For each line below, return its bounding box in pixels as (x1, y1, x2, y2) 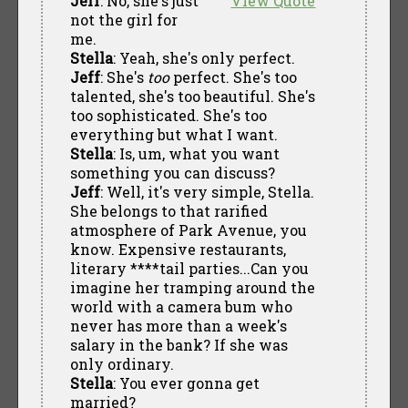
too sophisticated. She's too (69, 105, 267, 125)
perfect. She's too (168, 66, 297, 87)
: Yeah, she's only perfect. (112, 47, 295, 67)
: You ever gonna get (112, 372, 260, 393)
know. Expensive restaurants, (69, 239, 286, 259)
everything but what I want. (69, 124, 278, 144)
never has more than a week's (69, 315, 287, 335)
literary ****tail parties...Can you (69, 258, 309, 278)
